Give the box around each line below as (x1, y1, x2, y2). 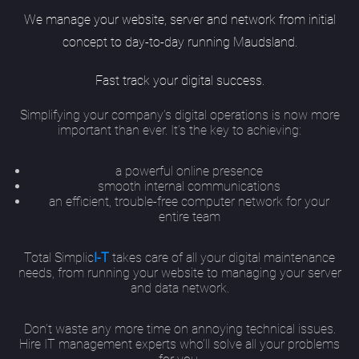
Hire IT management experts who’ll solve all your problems (19, 337, 340, 353)
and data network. (130, 280, 229, 296)
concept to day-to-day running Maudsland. (62, 34, 297, 50)
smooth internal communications (98, 179, 280, 195)
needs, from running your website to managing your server (18, 265, 341, 281)
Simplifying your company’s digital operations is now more (19, 107, 340, 123)
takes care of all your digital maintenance (109, 250, 335, 266)
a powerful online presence (115, 163, 263, 179)
